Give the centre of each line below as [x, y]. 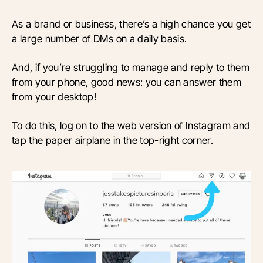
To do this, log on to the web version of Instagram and [131, 126]
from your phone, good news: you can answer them [127, 82]
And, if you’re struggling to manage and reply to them [131, 68]
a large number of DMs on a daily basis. [100, 39]
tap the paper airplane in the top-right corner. [113, 140]
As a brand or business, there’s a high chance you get [131, 24]
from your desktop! [54, 97]
